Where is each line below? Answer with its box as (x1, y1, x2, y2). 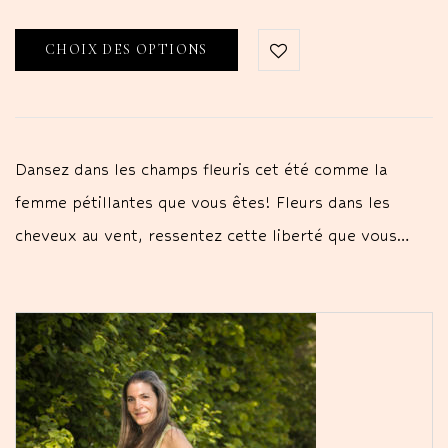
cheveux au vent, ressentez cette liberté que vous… (15, 225, 409, 245)
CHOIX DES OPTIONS (45, 40, 208, 58)
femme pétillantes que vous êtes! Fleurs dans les (15, 192, 390, 212)
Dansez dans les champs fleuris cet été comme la (15, 159, 387, 179)
